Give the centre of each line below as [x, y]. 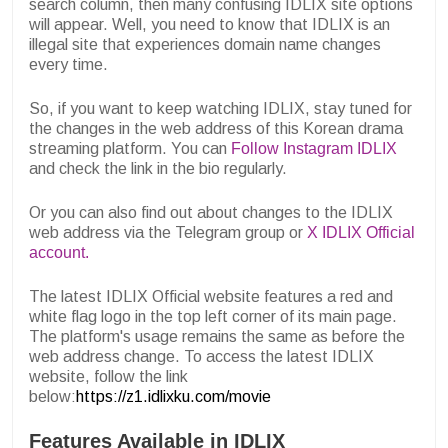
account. [59, 252]
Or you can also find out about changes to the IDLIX [211, 212]
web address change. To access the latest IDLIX [201, 356]
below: [52, 396]
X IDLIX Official [361, 232]
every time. [68, 64]
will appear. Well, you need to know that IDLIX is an [209, 24]
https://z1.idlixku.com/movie [173, 396]
